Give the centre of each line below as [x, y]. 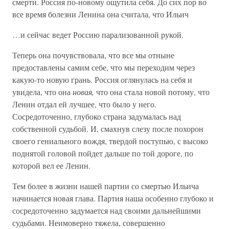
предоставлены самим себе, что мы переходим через [104, 67]
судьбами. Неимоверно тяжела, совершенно [89, 223]
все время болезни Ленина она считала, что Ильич [100, 14]
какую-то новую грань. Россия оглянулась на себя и [102, 79]
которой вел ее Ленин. [51, 165]
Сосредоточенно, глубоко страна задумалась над [97, 116]
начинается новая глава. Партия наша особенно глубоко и [113, 198]
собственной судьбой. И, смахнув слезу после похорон [108, 129]
